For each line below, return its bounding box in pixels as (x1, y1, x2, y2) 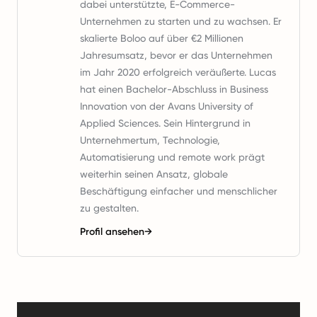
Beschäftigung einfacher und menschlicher (80, 185, 277, 197)
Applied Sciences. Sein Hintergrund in (80, 117, 250, 129)
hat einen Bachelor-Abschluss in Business (80, 83, 268, 95)
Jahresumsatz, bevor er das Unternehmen (80, 50, 272, 61)
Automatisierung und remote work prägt (80, 151, 265, 163)
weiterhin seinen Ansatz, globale (80, 168, 228, 180)
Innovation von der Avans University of (80, 100, 253, 112)
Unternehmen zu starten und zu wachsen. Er (80, 16, 282, 27)
